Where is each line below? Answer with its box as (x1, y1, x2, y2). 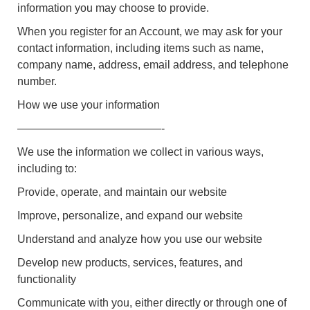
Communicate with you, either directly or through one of (17, 296, 286, 309)
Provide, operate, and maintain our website (17, 185, 227, 198)
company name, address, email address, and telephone (17, 58, 289, 71)
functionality (17, 273, 76, 285)
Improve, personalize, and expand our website (17, 209, 243, 221)
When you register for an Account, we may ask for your (17, 25, 282, 37)
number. (17, 75, 57, 87)
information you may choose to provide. (17, 1, 209, 14)
